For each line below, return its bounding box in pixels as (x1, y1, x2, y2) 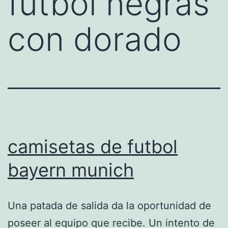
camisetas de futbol (8, 135, 178, 158)
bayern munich (8, 158, 134, 181)
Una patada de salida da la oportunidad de (8, 199, 211, 212)
